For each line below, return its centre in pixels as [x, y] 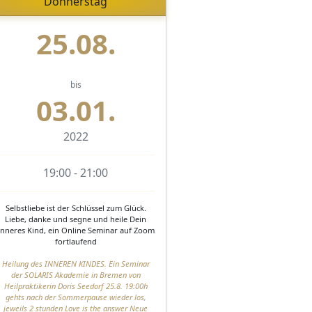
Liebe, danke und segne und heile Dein [76, 219]
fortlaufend [76, 241]
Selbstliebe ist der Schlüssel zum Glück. [76, 208]
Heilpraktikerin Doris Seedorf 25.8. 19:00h [76, 286]
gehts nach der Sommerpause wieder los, [76, 297]
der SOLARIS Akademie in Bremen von [76, 274]
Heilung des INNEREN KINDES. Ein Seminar [76, 263]
